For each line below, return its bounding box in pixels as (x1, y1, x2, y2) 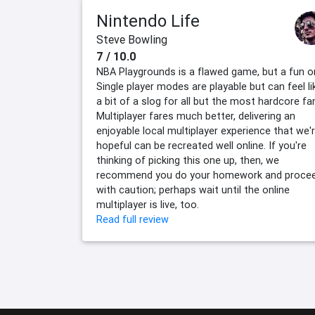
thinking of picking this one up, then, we (96, 154, 279, 167)
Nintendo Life (96, 11, 200, 32)
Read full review (96, 213, 169, 226)
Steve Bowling (96, 32, 167, 47)
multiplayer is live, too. (96, 198, 199, 212)
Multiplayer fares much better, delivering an (96, 110, 295, 123)
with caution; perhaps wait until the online (96, 184, 290, 197)
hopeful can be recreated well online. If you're (96, 139, 307, 153)
